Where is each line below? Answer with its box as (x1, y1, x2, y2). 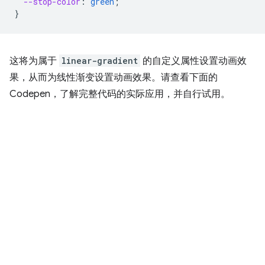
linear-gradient (62, 55, 138, 66)
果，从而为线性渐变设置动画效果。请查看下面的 (9, 72, 218, 83)
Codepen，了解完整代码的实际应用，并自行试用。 (9, 88, 230, 100)
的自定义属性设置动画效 (140, 55, 247, 67)
